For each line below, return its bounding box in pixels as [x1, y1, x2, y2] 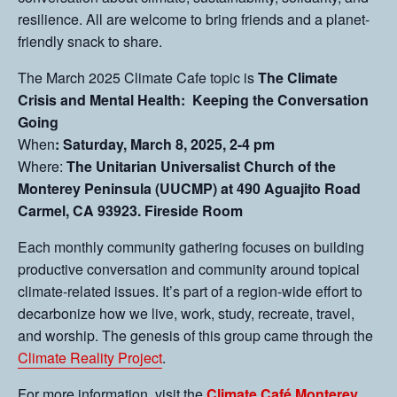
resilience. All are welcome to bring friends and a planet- [18, 9, 370, 29]
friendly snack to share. [18, 31, 162, 51]
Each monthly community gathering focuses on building [18, 237, 364, 257]
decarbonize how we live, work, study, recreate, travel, [18, 303, 354, 323]
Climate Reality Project [18, 347, 162, 368]
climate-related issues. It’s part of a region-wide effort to [18, 281, 362, 301]
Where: [18, 156, 66, 176]
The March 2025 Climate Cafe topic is [18, 67, 258, 88]
